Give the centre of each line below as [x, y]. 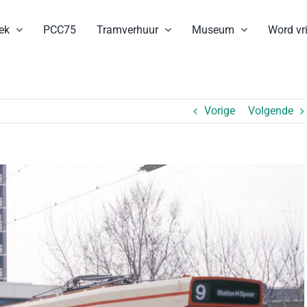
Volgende [271, 111]
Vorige [220, 111]
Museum [213, 29]
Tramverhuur [127, 29]
